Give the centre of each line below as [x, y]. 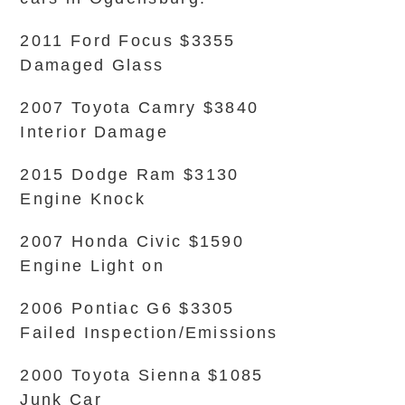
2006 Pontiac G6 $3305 [127, 308]
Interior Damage [94, 132]
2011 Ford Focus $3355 [128, 41]
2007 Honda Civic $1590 [132, 241]
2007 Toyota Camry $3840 [140, 108]
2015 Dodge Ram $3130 [130, 174]
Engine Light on [92, 266]
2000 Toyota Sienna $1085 [142, 375]
